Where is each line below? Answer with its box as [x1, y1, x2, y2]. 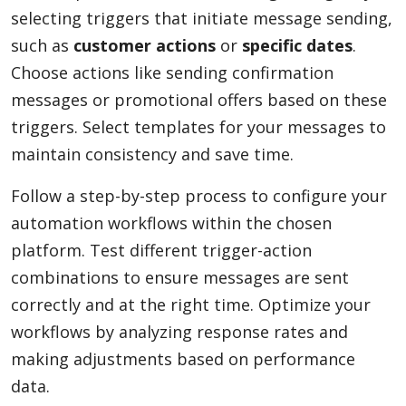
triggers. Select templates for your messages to [11, 116, 386, 138]
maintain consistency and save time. [11, 143, 294, 165]
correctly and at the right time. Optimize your [11, 294, 371, 315]
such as [11, 34, 73, 56]
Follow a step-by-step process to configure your [11, 185, 387, 207]
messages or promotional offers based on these [11, 89, 387, 111]
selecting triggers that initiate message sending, [11, 7, 392, 29]
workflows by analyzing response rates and [11, 321, 348, 343]
